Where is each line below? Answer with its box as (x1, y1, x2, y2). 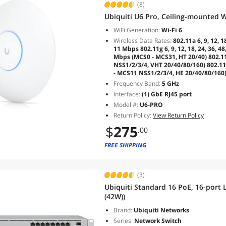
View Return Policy (153, 111, 204, 120)
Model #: (114, 100, 140, 109)
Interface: (114, 90, 140, 98)
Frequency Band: (114, 79, 160, 88)
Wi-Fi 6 (160, 26, 182, 34)
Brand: (114, 206, 132, 214)
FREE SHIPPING (104, 141, 146, 149)
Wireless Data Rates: (114, 36, 172, 45)
